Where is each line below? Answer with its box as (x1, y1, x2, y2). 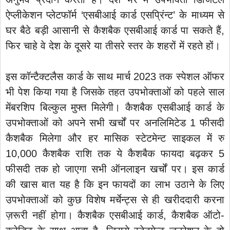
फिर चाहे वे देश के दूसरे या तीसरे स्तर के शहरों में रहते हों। (6, 40, 220, 51)
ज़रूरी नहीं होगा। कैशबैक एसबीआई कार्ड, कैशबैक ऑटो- (6, 209, 224, 221)
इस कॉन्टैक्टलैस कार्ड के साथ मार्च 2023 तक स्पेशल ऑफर (6, 70, 224, 82)
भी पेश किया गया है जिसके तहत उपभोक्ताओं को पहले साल (6, 86, 224, 98)
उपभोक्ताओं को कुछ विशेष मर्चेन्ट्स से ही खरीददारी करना (6, 194, 224, 205)
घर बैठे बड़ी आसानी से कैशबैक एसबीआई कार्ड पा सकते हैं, (6, 24, 224, 36)
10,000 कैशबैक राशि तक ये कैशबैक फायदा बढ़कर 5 (6, 147, 224, 159)
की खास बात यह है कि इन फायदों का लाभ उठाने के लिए (6, 178, 224, 190)
